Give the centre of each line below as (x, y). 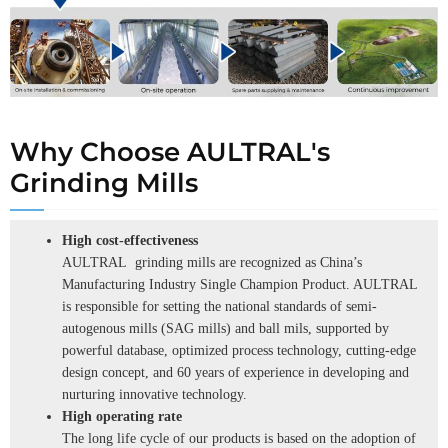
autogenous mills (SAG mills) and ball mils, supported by (225, 328)
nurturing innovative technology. (154, 394)
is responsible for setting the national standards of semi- (219, 306)
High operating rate (122, 416)
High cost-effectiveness (130, 240)
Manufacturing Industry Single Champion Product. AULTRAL (242, 284)
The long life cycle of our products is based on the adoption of (239, 438)
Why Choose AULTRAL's (170, 151)
